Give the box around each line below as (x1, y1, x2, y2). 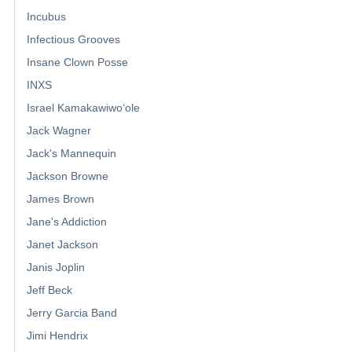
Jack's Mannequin (27, 147, 116, 160)
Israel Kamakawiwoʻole (27, 101, 140, 115)
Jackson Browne (27, 170, 108, 183)
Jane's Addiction (27, 215, 107, 229)
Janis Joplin (27, 261, 85, 274)
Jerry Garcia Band (27, 306, 117, 320)
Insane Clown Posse (27, 56, 128, 69)
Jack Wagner (27, 124, 91, 137)
